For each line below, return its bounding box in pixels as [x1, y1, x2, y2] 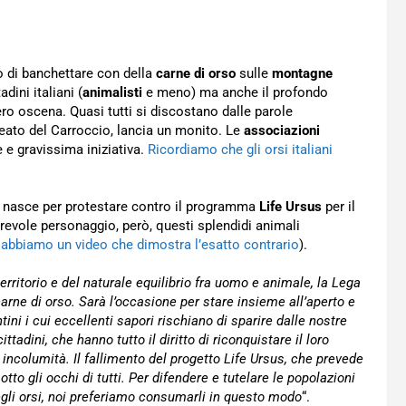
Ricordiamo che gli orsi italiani [148, 141, 333, 158]
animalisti [82, 84, 146, 101]
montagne [272, 65, 333, 82]
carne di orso [156, 65, 236, 82]
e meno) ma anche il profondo [146, 84, 328, 101]
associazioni [244, 122, 320, 139]
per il [322, 198, 355, 215]
